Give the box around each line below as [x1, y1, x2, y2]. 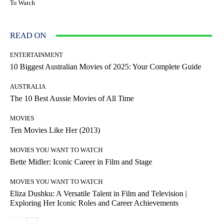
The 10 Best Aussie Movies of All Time [10, 94, 134, 103]
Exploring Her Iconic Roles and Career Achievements [10, 199, 178, 208]
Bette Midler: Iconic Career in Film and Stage [10, 158, 152, 166]
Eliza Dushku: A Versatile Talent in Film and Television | [10, 189, 187, 198]
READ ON [10, 31, 46, 41]
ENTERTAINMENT [10, 51, 63, 59]
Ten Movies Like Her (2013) [10, 126, 100, 135]
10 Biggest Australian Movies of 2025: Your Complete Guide [10, 62, 201, 71]
